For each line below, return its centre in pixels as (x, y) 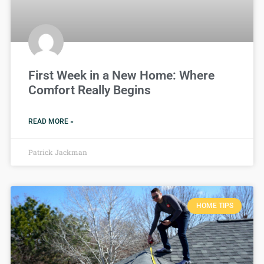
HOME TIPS (214, 206)
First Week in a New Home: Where (121, 76)
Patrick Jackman (58, 152)
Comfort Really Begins (90, 90)
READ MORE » (51, 122)
